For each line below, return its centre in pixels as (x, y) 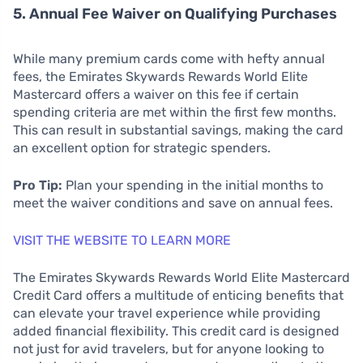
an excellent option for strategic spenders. (142, 148)
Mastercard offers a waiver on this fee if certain (156, 95)
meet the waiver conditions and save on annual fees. (173, 203)
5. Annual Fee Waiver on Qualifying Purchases (175, 14)
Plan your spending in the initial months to (193, 186)
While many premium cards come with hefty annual (169, 59)
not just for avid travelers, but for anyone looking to (169, 349)
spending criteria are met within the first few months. (175, 113)
